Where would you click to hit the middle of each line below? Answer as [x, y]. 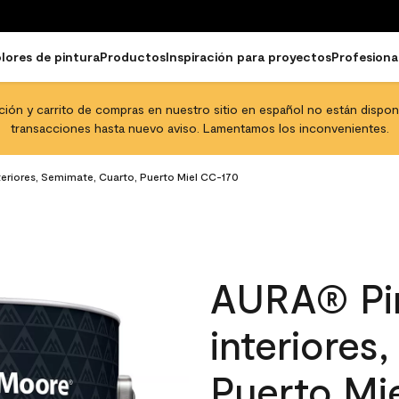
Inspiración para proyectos [248, 57]
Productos [133, 57]
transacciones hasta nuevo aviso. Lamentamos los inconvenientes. [199, 128]
